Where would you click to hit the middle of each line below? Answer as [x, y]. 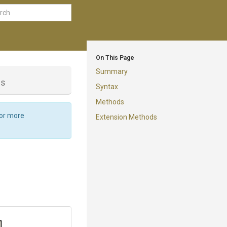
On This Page [115, 58]
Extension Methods [126, 117]
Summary [112, 71]
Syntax [107, 87]
